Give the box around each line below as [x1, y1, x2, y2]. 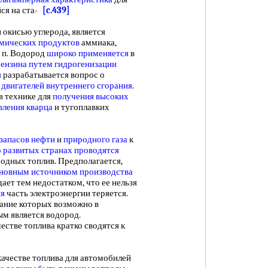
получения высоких [53, 91, 129, 102]
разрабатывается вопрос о [1, 69, 105, 80]
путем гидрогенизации [29, 59, 117, 69]
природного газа [63, 134, 127, 145]
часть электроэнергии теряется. [5, 188, 128, 199]
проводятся [74, 145, 119, 156]
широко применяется [47, 48, 129, 59]
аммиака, [80, 37, 117, 48]
